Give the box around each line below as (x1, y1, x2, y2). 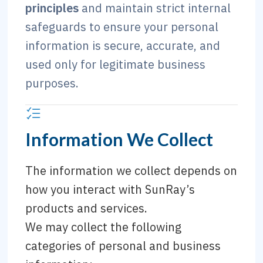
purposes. (25, 75, 79, 91)
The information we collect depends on (25, 163, 238, 178)
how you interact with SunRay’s (25, 181, 195, 197)
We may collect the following (25, 219, 182, 235)
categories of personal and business (25, 238, 221, 254)
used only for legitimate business (25, 56, 206, 72)
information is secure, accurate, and (25, 38, 221, 53)
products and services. (25, 200, 148, 216)
